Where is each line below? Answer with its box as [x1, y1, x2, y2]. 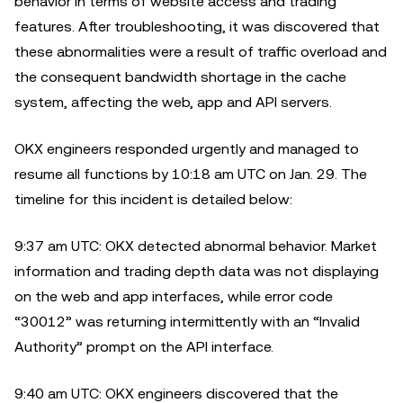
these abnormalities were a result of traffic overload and [14, 43, 387, 60]
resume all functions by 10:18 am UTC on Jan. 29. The [14, 166, 367, 183]
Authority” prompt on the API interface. [14, 338, 273, 355]
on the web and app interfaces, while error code [14, 288, 333, 305]
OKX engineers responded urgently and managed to [14, 140, 359, 157]
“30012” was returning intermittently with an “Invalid [14, 313, 360, 330]
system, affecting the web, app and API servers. [14, 94, 332, 111]
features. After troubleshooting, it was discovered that [14, 18, 380, 35]
